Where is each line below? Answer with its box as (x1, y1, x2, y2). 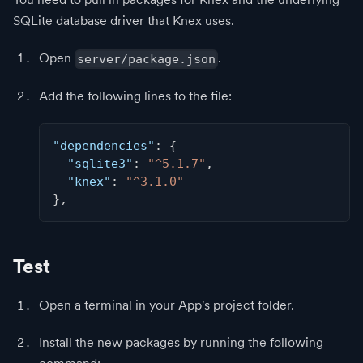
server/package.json (77, 51, 216, 66)
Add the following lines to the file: (39, 88, 232, 104)
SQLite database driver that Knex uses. (13, 13, 234, 29)
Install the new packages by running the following (39, 334, 323, 350)
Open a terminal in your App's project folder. (39, 297, 294, 313)
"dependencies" (53, 138, 155, 153)
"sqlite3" (67, 156, 133, 171)
